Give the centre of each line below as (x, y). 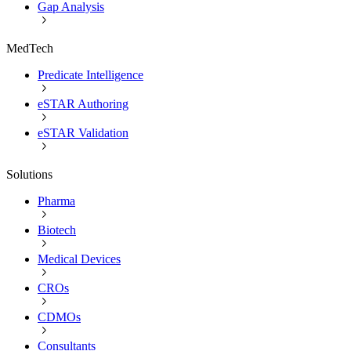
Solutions (29, 174)
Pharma (56, 201)
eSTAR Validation (83, 132)
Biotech (57, 230)
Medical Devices (79, 259)
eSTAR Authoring (83, 103)
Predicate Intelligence (90, 74)
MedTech (30, 48)
